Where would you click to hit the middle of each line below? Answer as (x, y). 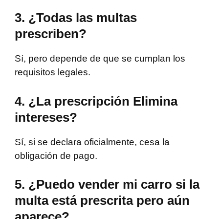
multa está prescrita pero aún (102, 201)
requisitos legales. (53, 72)
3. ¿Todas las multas (76, 18)
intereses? (46, 117)
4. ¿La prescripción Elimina (96, 101)
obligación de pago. (56, 155)
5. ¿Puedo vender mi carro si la (107, 185)
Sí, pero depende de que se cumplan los (100, 59)
